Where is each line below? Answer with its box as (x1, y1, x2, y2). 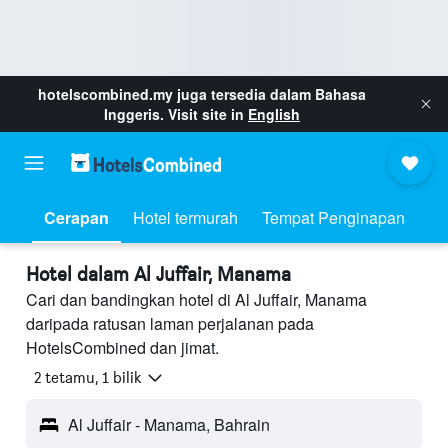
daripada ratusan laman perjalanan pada (26, 312, 314, 335)
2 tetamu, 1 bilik (34, 368, 141, 388)
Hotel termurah (132, 206, 238, 229)
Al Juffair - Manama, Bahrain (68, 413, 270, 437)
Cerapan (43, 206, 109, 229)
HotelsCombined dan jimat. (26, 336, 219, 359)
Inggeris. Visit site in (104, 104, 248, 124)
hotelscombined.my (38, 84, 173, 104)
